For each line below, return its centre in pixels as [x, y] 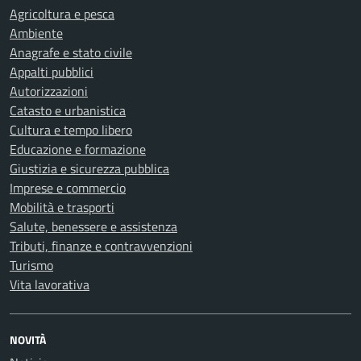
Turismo [31, 265]
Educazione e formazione [78, 149]
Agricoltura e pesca [62, 14]
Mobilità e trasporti [62, 207]
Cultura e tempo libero [71, 130]
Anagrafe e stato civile [71, 52]
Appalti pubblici [52, 72]
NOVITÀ [28, 340]
